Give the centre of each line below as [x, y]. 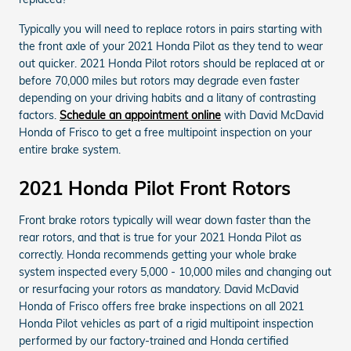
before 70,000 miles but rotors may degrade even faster [159, 80]
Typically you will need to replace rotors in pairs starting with [170, 29]
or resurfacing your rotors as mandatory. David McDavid [159, 289]
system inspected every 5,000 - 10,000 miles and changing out [175, 271]
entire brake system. [70, 149]
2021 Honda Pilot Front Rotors [155, 188]
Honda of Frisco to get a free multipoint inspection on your [165, 132]
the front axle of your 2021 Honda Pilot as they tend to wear [171, 46]
